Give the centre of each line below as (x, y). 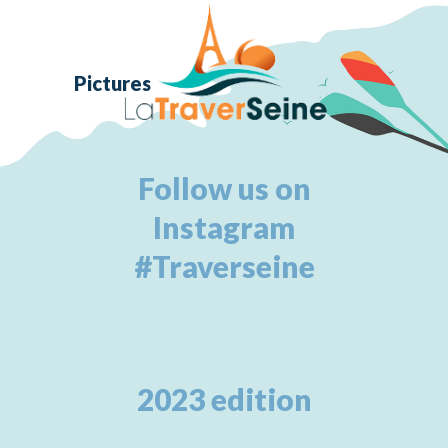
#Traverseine (224, 265)
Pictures (112, 83)
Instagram (224, 226)
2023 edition (224, 398)
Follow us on (224, 187)
